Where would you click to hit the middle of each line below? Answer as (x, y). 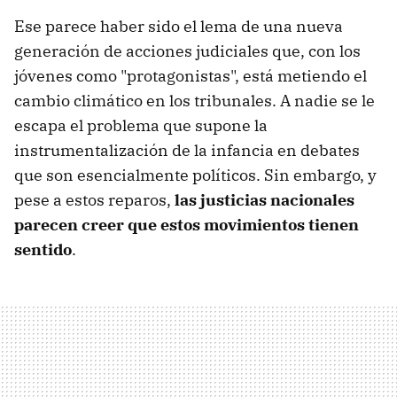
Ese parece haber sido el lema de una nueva (179, 26)
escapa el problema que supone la (141, 125)
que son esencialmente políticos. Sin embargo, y (195, 175)
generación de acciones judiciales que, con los (187, 51)
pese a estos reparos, (94, 199)
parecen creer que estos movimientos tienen (187, 224)
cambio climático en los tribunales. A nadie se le (195, 100)
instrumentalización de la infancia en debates (187, 150)
